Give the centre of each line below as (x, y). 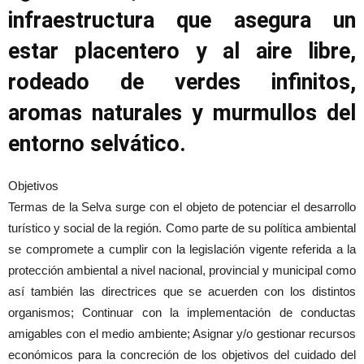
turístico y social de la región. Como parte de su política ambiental (182, 228)
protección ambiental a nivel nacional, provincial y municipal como (182, 271)
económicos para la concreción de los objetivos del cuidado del (182, 355)
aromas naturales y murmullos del (182, 113)
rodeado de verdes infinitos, (182, 82)
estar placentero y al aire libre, (182, 52)
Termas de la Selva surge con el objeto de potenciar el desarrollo (182, 207)
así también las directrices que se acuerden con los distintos (182, 292)
